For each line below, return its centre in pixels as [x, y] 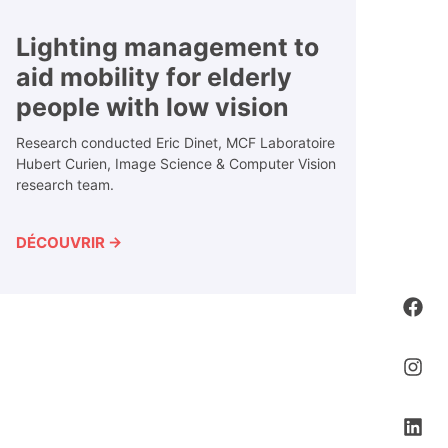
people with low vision [152, 107]
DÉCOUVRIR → [69, 243]
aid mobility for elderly [154, 77]
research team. [65, 185]
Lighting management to [167, 47]
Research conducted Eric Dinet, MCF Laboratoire [175, 143]
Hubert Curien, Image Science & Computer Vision [176, 164]
